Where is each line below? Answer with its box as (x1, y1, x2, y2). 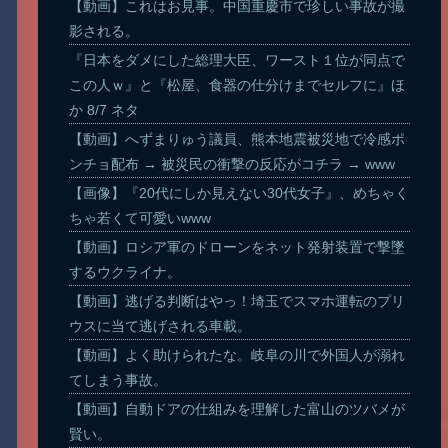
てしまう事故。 (69, 371, 168, 388)
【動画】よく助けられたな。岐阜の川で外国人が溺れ (69, 346, 406, 363)
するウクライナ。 (69, 263, 182, 280)
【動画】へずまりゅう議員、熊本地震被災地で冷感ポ (69, 130, 406, 147)
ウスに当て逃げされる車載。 (69, 317, 252, 334)
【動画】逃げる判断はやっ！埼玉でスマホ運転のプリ (69, 292, 406, 309)
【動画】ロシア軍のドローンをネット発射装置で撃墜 (69, 238, 406, 255)
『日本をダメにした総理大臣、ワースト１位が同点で (69, 51, 406, 68)
